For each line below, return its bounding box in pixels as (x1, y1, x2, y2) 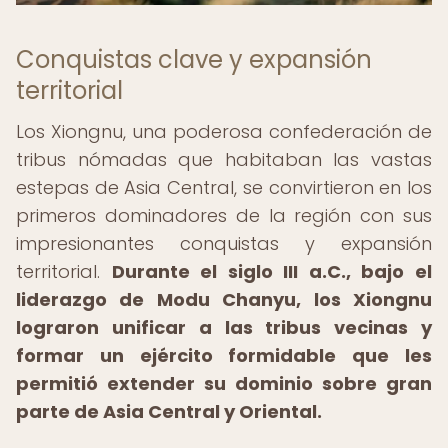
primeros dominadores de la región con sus (16, 203, 432, 228)
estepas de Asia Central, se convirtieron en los (16, 175, 432, 200)
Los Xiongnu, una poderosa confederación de (16, 119, 432, 144)
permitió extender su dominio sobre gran (16, 371, 432, 396)
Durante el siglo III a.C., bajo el (111, 259, 433, 284)
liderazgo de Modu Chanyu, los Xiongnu (16, 287, 432, 312)
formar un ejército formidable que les (16, 343, 432, 368)
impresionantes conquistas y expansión (16, 231, 432, 256)
